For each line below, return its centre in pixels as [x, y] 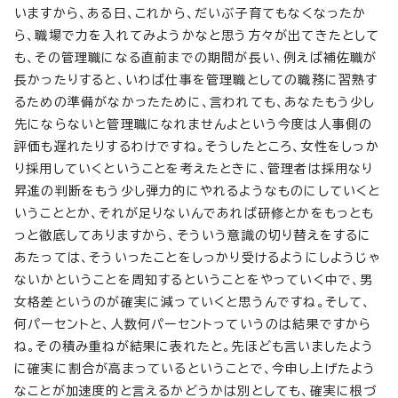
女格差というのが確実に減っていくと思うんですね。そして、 [193, 302]
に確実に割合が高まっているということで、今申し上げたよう [195, 368]
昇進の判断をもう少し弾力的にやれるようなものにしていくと [198, 191]
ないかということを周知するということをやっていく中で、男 [194, 279]
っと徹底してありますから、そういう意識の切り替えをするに [193, 235]
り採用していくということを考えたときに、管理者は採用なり [194, 168]
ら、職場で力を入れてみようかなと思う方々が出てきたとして [197, 35]
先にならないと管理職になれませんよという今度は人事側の [194, 124]
